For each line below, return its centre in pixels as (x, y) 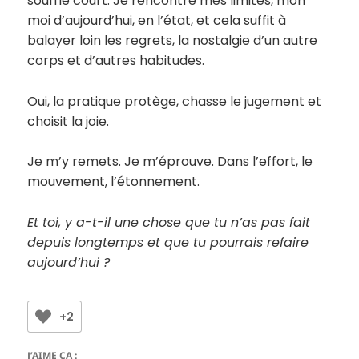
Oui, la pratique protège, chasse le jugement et (175, 101)
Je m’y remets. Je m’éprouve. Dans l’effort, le (170, 162)
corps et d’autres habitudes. (116, 61)
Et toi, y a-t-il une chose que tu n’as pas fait (169, 222)
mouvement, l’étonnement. (114, 182)
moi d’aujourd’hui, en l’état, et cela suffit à (157, 21)
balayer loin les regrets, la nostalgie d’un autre (173, 41)
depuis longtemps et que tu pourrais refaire (168, 242)
